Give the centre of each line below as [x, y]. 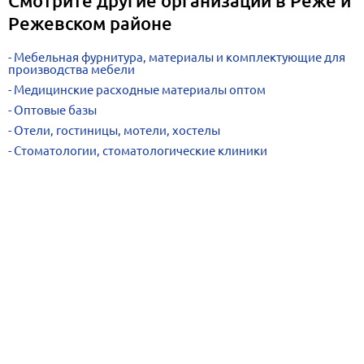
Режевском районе [90, 23]
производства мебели [71, 69]
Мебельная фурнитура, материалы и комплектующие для [180, 57]
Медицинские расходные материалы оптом [140, 90]
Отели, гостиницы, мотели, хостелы [117, 130]
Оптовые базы [55, 110]
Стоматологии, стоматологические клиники [141, 151]
